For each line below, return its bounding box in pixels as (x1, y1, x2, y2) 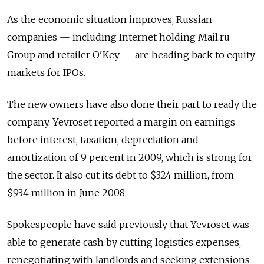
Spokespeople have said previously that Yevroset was (7, 219, 249, 231)
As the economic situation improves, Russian (7, 14, 212, 26)
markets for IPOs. (7, 67, 85, 79)
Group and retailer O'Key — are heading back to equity (7, 49, 255, 61)
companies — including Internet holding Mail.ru (7, 31, 230, 44)
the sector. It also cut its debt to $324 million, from (7, 169, 234, 181)
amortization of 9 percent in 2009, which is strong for (7, 151, 252, 164)
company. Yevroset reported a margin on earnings (7, 116, 235, 128)
